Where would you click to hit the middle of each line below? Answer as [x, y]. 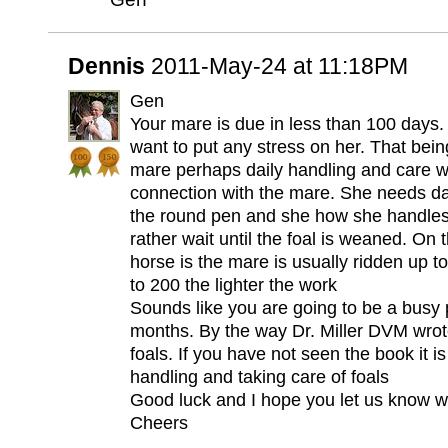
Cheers [159, 423]
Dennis [109, 66]
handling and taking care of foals [259, 377]
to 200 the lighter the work [233, 285]
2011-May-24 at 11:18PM [279, 66]
